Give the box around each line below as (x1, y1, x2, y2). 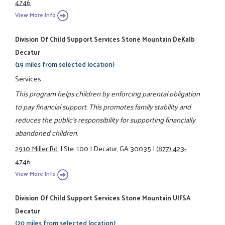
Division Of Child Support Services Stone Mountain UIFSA (15, 192, 191, 204)
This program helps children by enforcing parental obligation (15, 87, 200, 100)
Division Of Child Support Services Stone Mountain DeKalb (15, 33, 195, 45)
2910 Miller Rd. (15, 141, 59, 155)
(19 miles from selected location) (15, 58, 115, 70)
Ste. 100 (64, 141, 89, 155)
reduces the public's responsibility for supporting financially (15, 113, 196, 127)
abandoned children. (15, 126, 78, 140)
